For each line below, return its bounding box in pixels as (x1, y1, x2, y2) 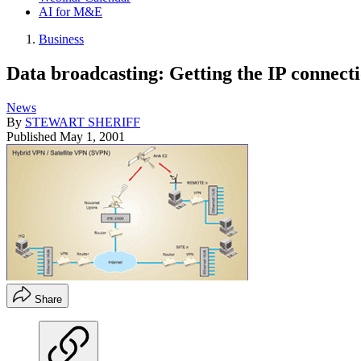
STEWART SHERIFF (25, 114, 140, 129)
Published (6, 129, 60, 143)
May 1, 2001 (60, 129, 125, 143)
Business (39, 32, 84, 46)
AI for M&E (39, 5, 102, 19)
